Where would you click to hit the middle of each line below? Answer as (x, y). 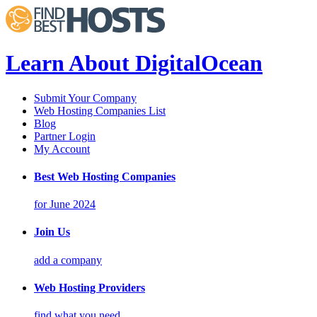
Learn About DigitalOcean (134, 63)
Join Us (52, 232)
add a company (68, 260)
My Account (62, 149)
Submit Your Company (85, 98)
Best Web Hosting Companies (105, 176)
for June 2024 (65, 204)
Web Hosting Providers (90, 287)
